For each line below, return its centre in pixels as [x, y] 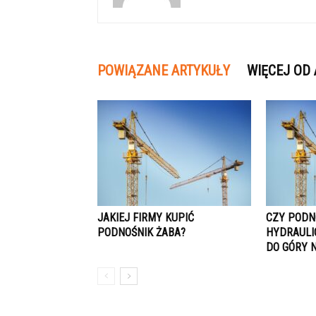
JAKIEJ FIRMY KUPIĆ [146, 218]
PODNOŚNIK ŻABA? [141, 232]
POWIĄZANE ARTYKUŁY [164, 71]
